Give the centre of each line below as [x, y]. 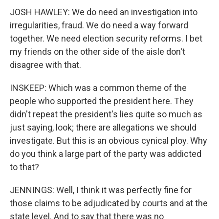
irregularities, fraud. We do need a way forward [99, 25]
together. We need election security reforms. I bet [106, 38]
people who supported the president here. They [102, 101]
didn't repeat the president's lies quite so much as [106, 114]
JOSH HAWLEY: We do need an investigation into [104, 12]
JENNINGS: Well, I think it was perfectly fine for [101, 190]
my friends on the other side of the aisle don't [98, 52]
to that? [24, 167]
